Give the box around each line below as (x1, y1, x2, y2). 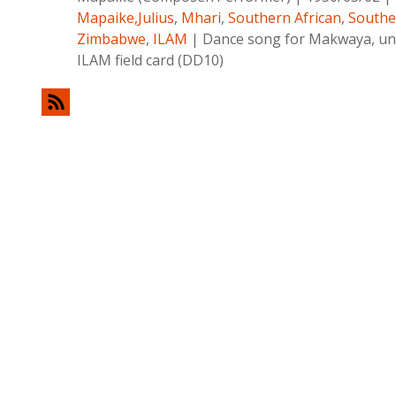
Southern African (227, 7, 341, 27)
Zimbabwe (76, 28, 146, 49)
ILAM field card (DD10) (76, 49, 224, 70)
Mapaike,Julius (76, 7, 174, 27)
